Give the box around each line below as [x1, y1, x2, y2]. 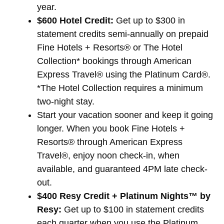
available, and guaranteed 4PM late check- [37, 163, 207, 174]
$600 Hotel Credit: [37, 15, 113, 25]
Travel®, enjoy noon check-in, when [37, 150, 179, 160]
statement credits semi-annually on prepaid [37, 28, 208, 39]
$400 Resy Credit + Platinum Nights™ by [37, 190, 210, 201]
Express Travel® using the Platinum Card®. [37, 69, 210, 79]
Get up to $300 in [113, 15, 185, 25]
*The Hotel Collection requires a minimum [37, 82, 203, 93]
